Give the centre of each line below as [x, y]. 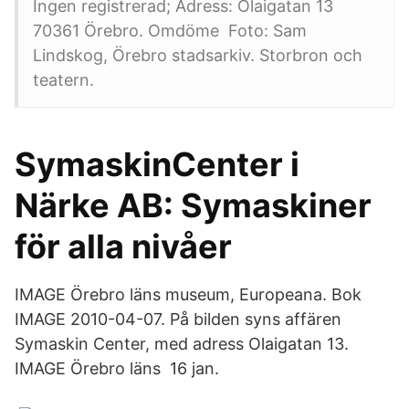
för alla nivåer [123, 246]
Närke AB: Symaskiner [193, 205]
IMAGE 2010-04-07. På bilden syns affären [178, 319]
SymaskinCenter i [157, 164]
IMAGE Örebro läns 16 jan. [117, 368]
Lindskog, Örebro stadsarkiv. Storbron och [198, 55]
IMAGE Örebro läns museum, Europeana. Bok [188, 294]
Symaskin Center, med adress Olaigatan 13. [182, 344]
